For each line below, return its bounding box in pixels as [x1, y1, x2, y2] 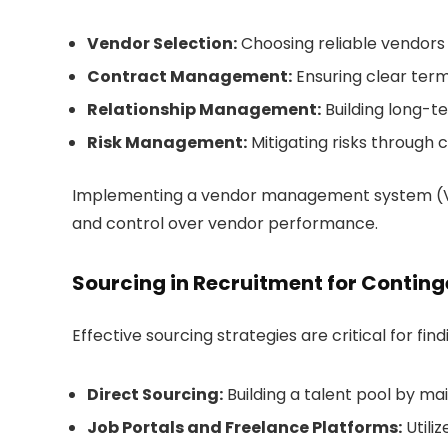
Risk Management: [87, 131, 247, 154]
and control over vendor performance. [72, 212, 378, 235]
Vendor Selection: [87, 32, 237, 55]
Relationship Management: [87, 98, 321, 121]
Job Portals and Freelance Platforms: [87, 416, 402, 439]
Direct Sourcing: [87, 383, 223, 406]
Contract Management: [87, 65, 292, 88]
